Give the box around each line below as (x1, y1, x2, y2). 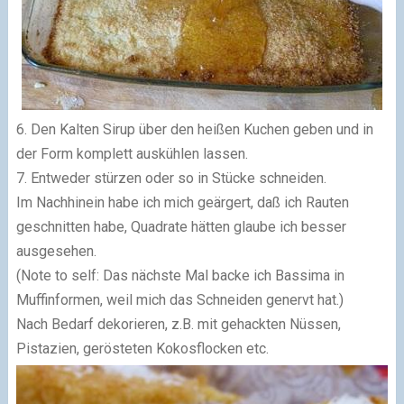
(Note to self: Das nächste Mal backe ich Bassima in (15, 266, 344, 284)
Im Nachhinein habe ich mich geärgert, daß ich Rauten (15, 193, 349, 211)
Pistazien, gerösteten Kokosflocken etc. (15, 339, 269, 357)
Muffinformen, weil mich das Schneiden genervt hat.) (15, 290, 344, 308)
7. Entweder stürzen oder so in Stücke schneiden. (15, 169, 326, 187)
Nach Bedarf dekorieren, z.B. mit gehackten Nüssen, (15, 315, 341, 333)
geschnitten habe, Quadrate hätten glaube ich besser (15, 217, 346, 235)
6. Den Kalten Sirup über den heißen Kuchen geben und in (15, 120, 373, 138)
